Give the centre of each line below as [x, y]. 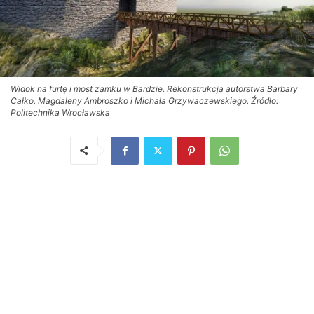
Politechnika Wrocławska [60, 112]
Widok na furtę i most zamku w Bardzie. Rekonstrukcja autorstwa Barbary [154, 88]
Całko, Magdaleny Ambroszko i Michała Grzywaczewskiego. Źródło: [144, 100]
